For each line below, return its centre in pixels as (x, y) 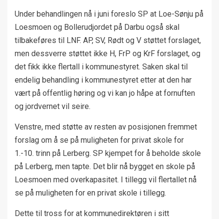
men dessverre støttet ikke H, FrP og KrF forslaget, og (108, 53)
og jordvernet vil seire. (53, 106)
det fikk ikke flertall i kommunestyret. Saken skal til (101, 66)
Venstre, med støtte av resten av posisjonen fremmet (106, 127)
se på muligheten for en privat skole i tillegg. (90, 193)
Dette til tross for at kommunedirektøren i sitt (92, 213)
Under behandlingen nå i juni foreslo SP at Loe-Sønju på (109, 14)
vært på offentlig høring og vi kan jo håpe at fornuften (105, 93)
